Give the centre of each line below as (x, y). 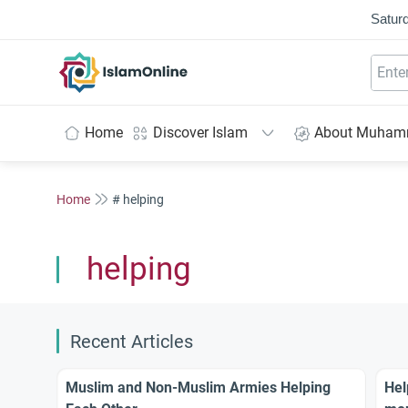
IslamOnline (162, 61)
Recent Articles (132, 342)
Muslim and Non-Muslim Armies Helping (198, 388)
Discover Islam (200, 133)
